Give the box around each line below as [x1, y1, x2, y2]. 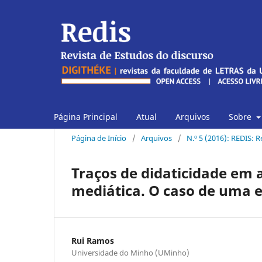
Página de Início [71, 132, 126, 143]
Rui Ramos [71, 235, 114, 246]
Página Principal [54, 111, 118, 122]
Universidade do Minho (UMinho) [71, 247, 189, 258]
